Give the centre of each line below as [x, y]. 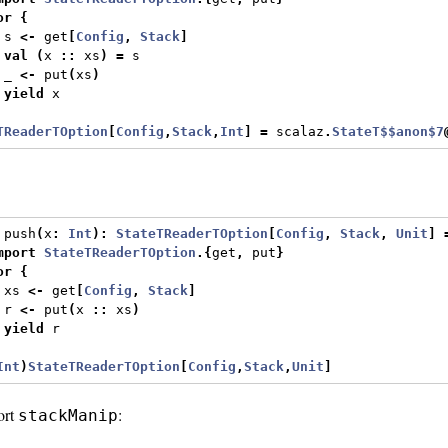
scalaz [296, 132]
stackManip [68, 415]
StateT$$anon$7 [388, 132]
